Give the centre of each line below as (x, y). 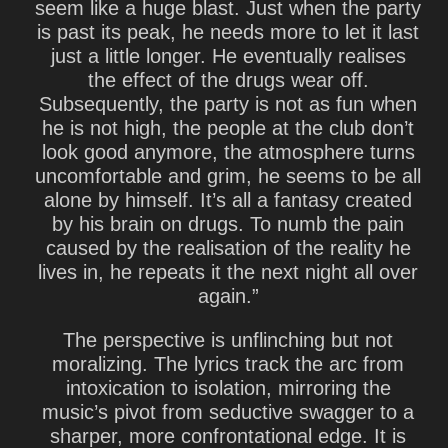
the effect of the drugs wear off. (228, 80)
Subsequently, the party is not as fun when (228, 104)
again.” (228, 296)
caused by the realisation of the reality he (228, 248)
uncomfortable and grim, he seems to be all (228, 176)
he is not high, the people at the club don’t (228, 128)
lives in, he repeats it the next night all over (228, 272)
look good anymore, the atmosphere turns (228, 152)
